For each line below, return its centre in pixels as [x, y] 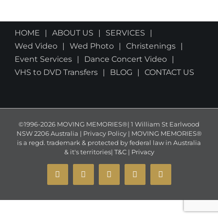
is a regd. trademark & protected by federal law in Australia [109, 142]
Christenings [151, 46]
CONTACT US [169, 72]
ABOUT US [73, 33]
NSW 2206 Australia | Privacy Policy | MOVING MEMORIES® [109, 133]
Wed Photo [92, 46]
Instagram [100, 178]
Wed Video [36, 46]
